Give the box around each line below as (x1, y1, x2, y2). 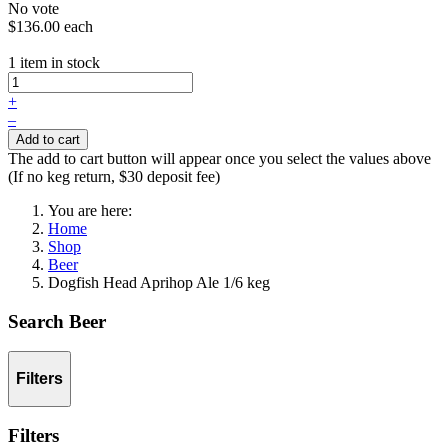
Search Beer (8, 310, 106, 332)
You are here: (48, 201, 140, 219)
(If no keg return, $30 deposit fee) (8, 167, 220, 185)
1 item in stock (8, 53, 100, 71)
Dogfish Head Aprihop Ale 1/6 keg (48, 273, 270, 291)
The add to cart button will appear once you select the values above (8, 149, 431, 167)
